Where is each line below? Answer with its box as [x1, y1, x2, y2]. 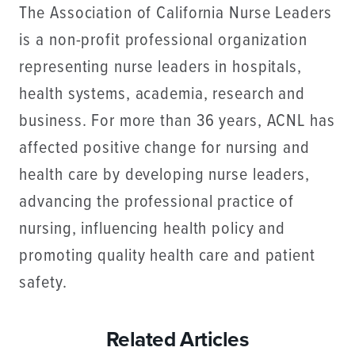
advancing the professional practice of [19, 191, 295, 215]
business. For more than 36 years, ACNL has [19, 110, 335, 134]
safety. [19, 272, 67, 296]
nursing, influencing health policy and [19, 218, 286, 242]
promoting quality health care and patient [19, 245, 315, 269]
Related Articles [105, 327, 250, 353]
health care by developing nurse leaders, [19, 164, 310, 188]
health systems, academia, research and [19, 83, 306, 107]
